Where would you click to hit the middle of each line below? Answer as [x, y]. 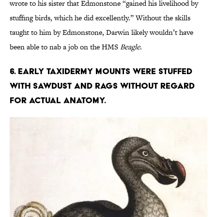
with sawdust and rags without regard [102, 86]
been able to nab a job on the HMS [65, 47]
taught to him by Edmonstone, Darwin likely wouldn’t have [101, 32]
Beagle [130, 47]
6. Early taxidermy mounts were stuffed [101, 71]
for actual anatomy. [58, 100]
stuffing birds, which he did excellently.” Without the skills [100, 18]
